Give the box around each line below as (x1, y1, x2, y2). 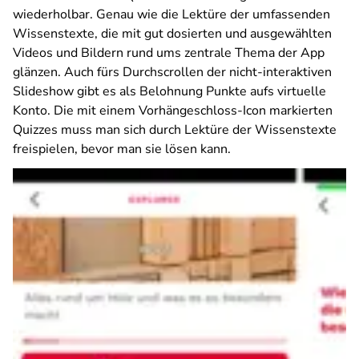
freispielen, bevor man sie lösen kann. (13, 140, 231, 158)
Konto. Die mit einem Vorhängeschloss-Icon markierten (13, 102, 333, 119)
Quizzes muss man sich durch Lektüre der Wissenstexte (13, 121, 337, 139)
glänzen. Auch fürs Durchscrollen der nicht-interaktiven (13, 63, 332, 81)
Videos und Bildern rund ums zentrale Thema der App (13, 44, 325, 62)
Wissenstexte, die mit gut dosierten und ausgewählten (13, 25, 332, 42)
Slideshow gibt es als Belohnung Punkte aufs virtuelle (13, 83, 326, 100)
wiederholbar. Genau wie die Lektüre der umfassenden (13, 6, 330, 23)
